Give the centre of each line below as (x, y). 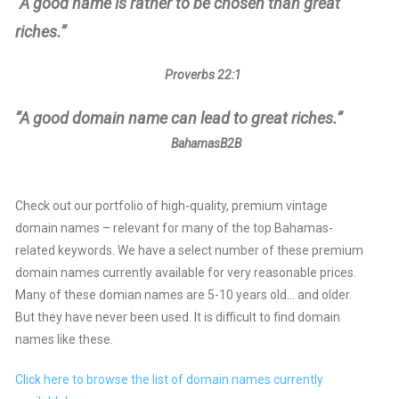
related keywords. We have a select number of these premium (190, 251)
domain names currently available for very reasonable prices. (186, 273)
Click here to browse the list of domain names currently (170, 380)
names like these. (65, 340)
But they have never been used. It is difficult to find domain (178, 318)
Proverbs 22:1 (203, 75)
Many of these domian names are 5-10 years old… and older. (184, 295)
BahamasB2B (206, 144)
